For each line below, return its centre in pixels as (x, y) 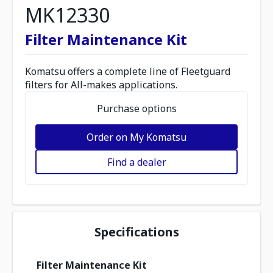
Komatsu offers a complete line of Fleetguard (128, 71)
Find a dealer (136, 162)
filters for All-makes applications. (101, 85)
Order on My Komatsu (136, 137)
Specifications (136, 232)
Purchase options (136, 108)
